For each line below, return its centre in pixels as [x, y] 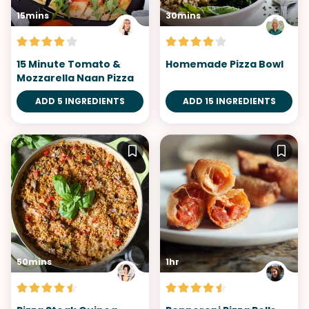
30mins [183, 16]
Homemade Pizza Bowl [225, 64]
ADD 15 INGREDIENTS [229, 101]
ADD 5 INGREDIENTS [80, 101]
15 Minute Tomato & [69, 64]
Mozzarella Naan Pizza [75, 78]
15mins [33, 16]
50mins [34, 262]
